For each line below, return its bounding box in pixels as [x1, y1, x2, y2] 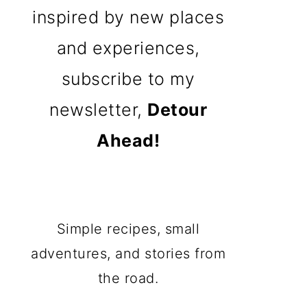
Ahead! [97, 130, 160, 151]
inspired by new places [32, 7, 224, 28]
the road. [97, 270, 159, 287]
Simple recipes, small [56, 221, 200, 238]
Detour [147, 99, 207, 121]
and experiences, [56, 38, 200, 59]
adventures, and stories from [31, 245, 225, 262]
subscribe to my [61, 69, 195, 90]
